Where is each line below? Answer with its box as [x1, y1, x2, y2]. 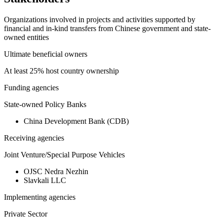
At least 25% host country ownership [4, 67, 119, 75]
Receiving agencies [4, 134, 64, 143]
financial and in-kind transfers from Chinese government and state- [4, 24, 211, 33]
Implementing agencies [4, 193, 75, 202]
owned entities [4, 33, 49, 42]
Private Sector [4, 210, 47, 219]
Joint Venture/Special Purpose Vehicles [4, 150, 125, 159]
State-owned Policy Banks [4, 100, 86, 109]
